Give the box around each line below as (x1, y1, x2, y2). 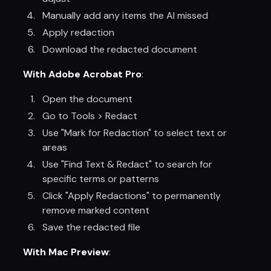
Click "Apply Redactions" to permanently (42, 189, 221, 202)
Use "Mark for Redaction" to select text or (42, 126, 227, 139)
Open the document (42, 93, 133, 105)
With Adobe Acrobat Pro (23, 68, 142, 80)
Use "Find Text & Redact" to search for (42, 158, 213, 171)
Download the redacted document (42, 43, 198, 56)
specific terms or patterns (42, 172, 160, 185)
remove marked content (42, 204, 150, 217)
